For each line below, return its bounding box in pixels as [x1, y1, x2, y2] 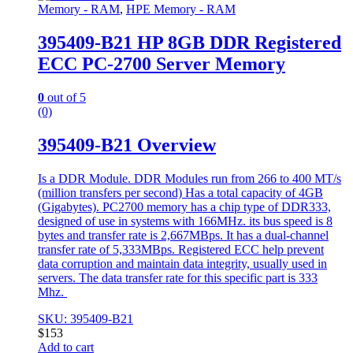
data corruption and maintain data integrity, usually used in [38, 256, 327, 270]
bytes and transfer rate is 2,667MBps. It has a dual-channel [38, 228, 329, 242]
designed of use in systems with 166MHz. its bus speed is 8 [38, 214, 333, 228]
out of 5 [44, 90, 86, 104]
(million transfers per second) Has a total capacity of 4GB [38, 185, 323, 199]
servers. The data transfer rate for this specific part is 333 [38, 270, 318, 284]
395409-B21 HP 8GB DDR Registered [38, 32, 341, 54]
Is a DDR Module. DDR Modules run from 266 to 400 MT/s [38, 171, 341, 185]
